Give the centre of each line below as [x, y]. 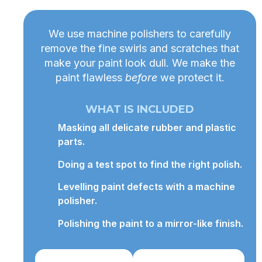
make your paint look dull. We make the [140, 63]
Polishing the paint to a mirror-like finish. [150, 223]
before [141, 78]
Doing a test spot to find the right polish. [150, 164]
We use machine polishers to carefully [140, 34]
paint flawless [90, 78]
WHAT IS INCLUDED [140, 110]
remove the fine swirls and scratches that [140, 49]
